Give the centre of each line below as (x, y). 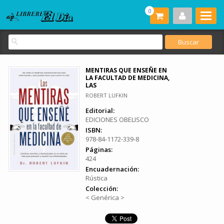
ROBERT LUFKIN (106, 95)
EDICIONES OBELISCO (117, 119)
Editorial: (100, 110)
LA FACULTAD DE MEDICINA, (127, 78)
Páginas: (99, 149)
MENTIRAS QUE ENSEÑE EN (126, 70)
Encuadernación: (112, 169)
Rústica (96, 178)
